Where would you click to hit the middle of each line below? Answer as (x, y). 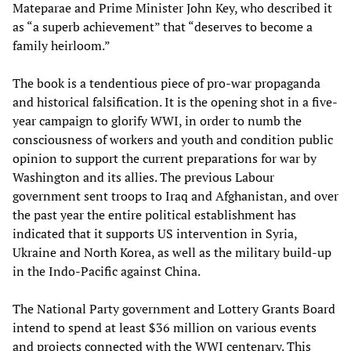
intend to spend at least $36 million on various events (165, 327)
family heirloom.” (62, 45)
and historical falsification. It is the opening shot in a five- (175, 101)
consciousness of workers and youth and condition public (173, 139)
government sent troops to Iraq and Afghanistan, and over (175, 195)
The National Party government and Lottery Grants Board (174, 308)
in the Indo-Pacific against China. (107, 271)
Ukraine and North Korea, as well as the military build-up (172, 252)
